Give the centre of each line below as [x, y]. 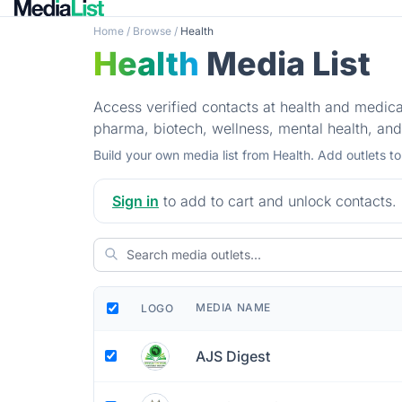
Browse [152, 31]
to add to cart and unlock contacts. [278, 201]
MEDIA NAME [233, 307]
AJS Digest [233, 356]
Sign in [135, 201]
